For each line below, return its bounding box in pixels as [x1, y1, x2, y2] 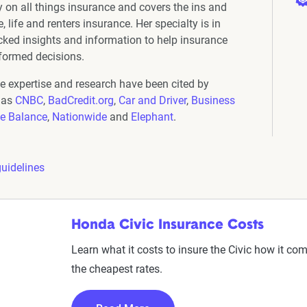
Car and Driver [119, 94, 186, 107]
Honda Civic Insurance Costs [71, 219, 265, 232]
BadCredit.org [48, 94, 114, 107]
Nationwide [52, 110, 107, 123]
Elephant [131, 110, 173, 123]
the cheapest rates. [71, 262, 163, 275]
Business [191, 94, 235, 107]
